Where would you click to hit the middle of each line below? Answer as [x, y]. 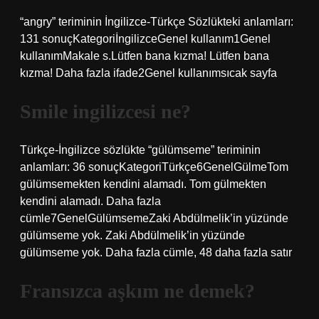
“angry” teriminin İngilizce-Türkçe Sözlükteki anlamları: [157, 22]
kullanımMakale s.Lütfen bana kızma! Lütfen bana [145, 56]
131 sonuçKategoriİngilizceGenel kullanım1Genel [145, 39]
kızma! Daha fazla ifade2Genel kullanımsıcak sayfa [148, 73]
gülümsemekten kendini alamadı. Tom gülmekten [143, 184]
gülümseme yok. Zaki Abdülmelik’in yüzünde [132, 235]
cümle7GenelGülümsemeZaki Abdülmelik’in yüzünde [154, 218]
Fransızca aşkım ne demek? [137, 291]
